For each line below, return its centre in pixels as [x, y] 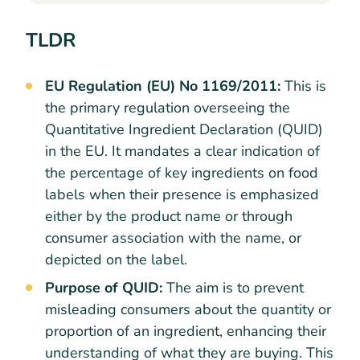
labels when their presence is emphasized [182, 194]
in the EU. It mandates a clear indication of [182, 151]
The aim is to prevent [233, 287]
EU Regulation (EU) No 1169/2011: [163, 86]
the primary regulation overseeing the [168, 107]
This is [303, 86]
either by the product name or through [169, 216]
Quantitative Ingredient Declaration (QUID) [184, 129]
